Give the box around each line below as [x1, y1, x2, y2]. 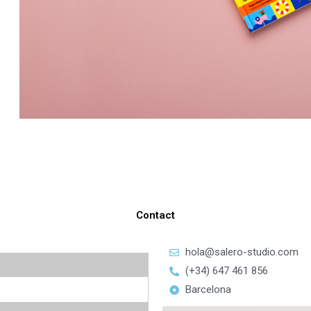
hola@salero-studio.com [185, 246, 299, 258]
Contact [136, 209, 175, 221]
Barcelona [185, 283, 231, 296]
